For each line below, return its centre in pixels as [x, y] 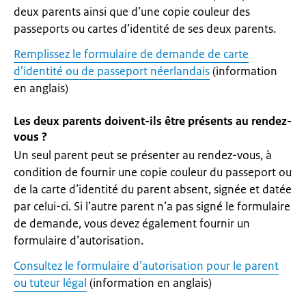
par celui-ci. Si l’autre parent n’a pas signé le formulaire [152, 206]
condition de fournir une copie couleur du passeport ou [153, 172]
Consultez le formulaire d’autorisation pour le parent [146, 266]
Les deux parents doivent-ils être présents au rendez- [153, 121]
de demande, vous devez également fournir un [132, 223]
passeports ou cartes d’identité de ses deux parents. [145, 29]
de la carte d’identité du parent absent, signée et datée [153, 189]
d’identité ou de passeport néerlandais [112, 71]
